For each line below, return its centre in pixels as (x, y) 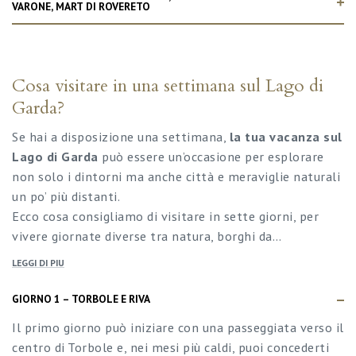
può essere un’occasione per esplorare (211, 157)
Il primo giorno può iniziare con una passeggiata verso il (178, 327)
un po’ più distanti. (66, 196)
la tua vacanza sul (286, 137)
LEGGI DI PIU (38, 263)
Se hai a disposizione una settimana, (121, 137)
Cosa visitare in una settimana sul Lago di (168, 86)
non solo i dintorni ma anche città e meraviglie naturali (176, 176)
